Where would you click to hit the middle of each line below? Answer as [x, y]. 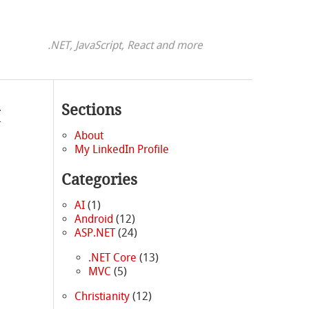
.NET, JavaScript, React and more [126, 45]
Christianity [102, 296]
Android [94, 219]
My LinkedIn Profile [122, 150]
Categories [100, 179]
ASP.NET [95, 232]
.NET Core [112, 257]
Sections [92, 110]
